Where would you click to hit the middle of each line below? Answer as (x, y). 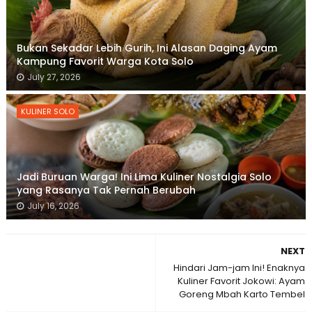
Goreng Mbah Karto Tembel (242, 294)
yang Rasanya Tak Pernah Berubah (106, 190)
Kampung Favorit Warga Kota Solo (105, 61)
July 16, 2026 (53, 205)
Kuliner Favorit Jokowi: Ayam (242, 281)
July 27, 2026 (54, 77)
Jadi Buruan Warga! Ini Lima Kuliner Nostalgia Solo (144, 177)
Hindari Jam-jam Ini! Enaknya (240, 267)
